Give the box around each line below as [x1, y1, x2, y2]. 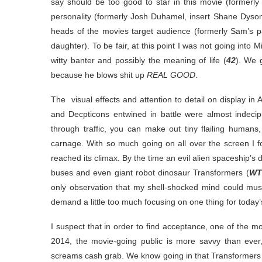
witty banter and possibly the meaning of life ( [51, 56, 226, 65]
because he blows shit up [51, 70, 147, 80]
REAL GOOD [147, 70, 195, 80]
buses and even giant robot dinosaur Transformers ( [51, 168, 249, 178]
